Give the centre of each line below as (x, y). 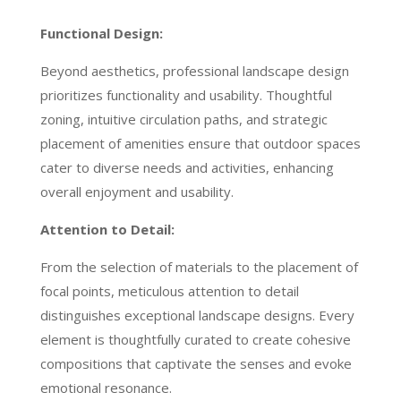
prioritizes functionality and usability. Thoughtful (186, 95)
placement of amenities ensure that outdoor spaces (200, 144)
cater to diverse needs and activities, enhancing (187, 168)
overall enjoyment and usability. (137, 192)
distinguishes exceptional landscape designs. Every (197, 316)
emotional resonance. (106, 388)
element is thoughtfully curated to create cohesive (195, 340)
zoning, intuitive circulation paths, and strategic (183, 119)
